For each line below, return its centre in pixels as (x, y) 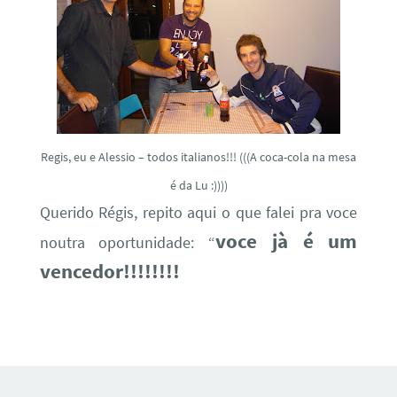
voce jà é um (287, 240)
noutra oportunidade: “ (128, 242)
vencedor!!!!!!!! (109, 270)
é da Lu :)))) (198, 185)
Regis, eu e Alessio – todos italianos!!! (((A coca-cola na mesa (198, 156)
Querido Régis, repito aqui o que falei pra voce (198, 212)
